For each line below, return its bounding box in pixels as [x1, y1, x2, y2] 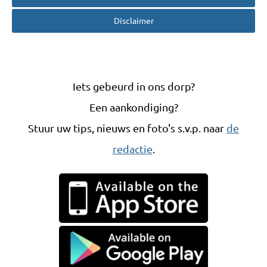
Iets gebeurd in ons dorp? [72, 80, 195, 92]
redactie [112, 143, 153, 155]
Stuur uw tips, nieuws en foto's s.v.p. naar [28, 122, 226, 134]
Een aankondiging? [89, 101, 178, 113]
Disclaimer [113, 16, 154, 26]
